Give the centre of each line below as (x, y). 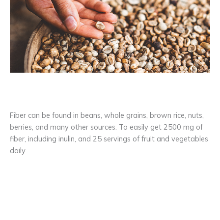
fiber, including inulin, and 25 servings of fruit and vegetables (109, 139)
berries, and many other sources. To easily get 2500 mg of (106, 127)
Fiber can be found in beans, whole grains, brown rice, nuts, (107, 115)
